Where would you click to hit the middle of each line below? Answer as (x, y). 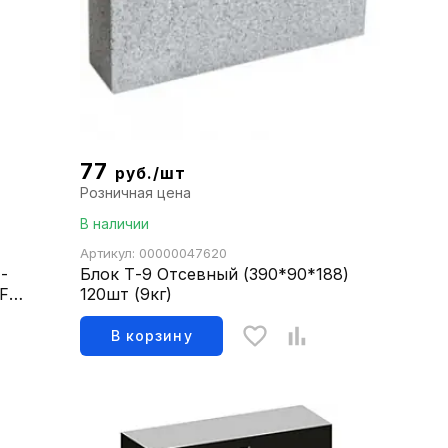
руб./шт (150, 174)
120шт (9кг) (126, 294)
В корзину (152, 336)
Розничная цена (136, 193)
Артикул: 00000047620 (154, 253)
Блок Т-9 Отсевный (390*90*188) (215, 274)
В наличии (115, 224)
